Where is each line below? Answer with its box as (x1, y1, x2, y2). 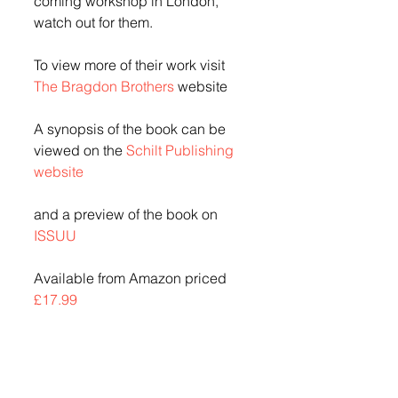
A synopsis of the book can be (34, 120, 229, 138)
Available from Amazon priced (34, 269, 230, 287)
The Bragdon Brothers (34, 77, 174, 95)
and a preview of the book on (34, 205, 221, 223)
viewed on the (34, 141, 126, 159)
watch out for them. (34, 13, 153, 31)
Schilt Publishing (126, 141, 237, 159)
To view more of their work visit (34, 56, 228, 74)
